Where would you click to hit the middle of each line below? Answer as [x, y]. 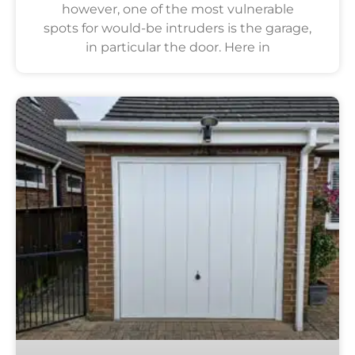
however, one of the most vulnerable [177, 10]
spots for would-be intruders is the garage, [177, 29]
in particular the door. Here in [177, 48]
